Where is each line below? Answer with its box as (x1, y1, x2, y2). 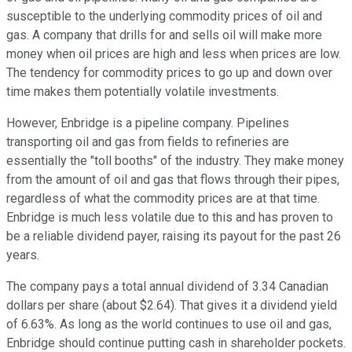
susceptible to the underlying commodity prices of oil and (6, 9, 322, 24)
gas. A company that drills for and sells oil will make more (6, 27, 322, 43)
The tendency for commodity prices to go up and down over (6, 65, 332, 81)
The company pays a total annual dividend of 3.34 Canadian (6, 279, 328, 295)
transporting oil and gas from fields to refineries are (6, 134, 289, 150)
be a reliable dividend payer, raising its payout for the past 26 (6, 229, 341, 244)
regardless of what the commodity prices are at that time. (6, 191, 320, 207)
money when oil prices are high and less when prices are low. (6, 46, 341, 62)
